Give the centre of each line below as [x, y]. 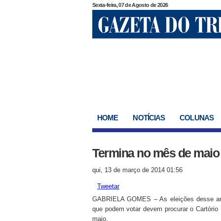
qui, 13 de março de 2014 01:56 [137, 170]
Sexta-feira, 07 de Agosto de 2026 [130, 5]
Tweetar [108, 186]
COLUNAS [197, 118]
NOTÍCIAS [149, 118]
